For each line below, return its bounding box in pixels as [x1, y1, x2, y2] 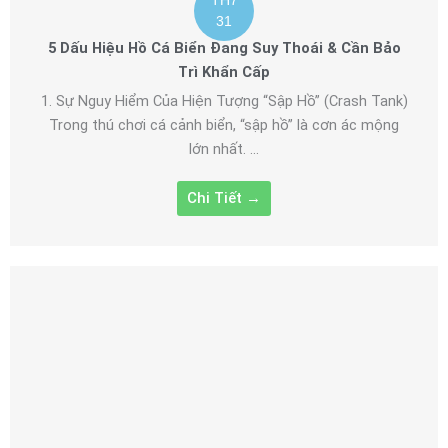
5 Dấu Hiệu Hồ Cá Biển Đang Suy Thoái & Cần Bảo [47, 39, 401, 58]
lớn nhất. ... [189, 140, 259, 159]
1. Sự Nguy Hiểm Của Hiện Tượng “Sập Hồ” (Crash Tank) [40, 92, 408, 111]
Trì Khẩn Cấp [178, 63, 270, 82]
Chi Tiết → [187, 189, 261, 208]
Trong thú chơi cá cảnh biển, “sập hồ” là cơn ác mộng [49, 116, 399, 135]
